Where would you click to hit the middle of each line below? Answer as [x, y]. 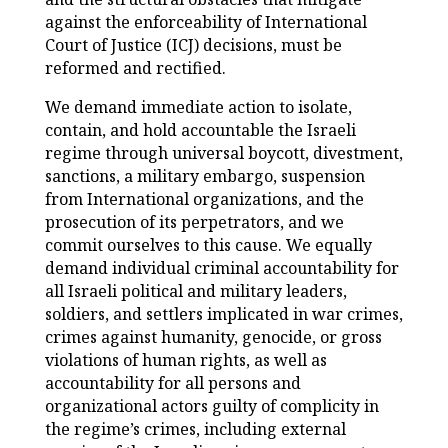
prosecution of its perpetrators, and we [194, 222]
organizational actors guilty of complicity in [211, 406]
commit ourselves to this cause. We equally [208, 245]
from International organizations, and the [204, 199]
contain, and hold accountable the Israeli [200, 130]
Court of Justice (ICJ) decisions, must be [193, 45]
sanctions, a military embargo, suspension [204, 176]
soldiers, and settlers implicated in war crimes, [223, 314]
